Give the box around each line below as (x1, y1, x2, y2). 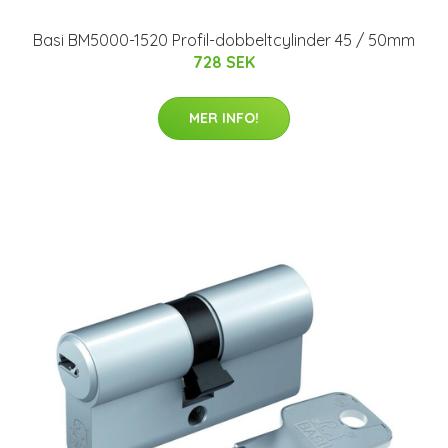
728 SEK (193, 51, 255, 72)
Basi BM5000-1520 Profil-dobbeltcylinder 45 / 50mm (33, 29, 415, 50)
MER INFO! (189, 108, 259, 127)
